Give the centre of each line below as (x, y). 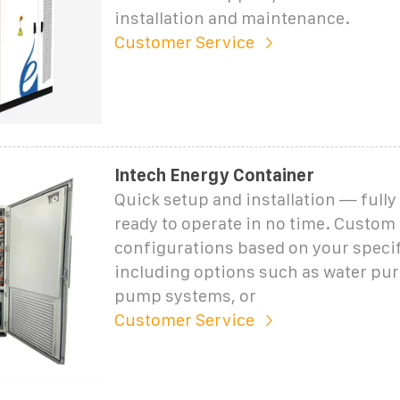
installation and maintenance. (232, 18)
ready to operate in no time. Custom (254, 223)
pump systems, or (185, 296)
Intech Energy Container (214, 175)
